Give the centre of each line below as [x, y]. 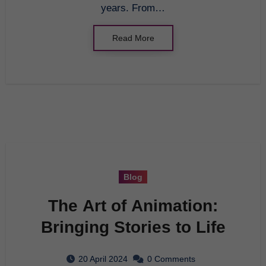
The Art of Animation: [133, 205]
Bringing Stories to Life [133, 227]
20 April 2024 [103, 259]
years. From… [133, 8]
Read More [133, 38]
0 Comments [171, 259]
